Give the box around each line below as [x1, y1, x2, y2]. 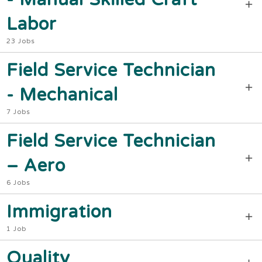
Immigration [6, 201, 112, 223]
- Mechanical [6, 84, 118, 106]
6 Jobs [6, 179, 30, 187]
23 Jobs [6, 37, 35, 45]
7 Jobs [6, 108, 30, 116]
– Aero [6, 155, 65, 177]
